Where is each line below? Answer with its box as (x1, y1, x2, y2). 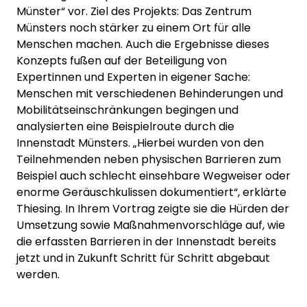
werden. (16, 267, 60, 283)
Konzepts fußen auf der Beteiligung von (16, 53, 227, 69)
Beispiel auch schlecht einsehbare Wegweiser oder (16, 168, 291, 184)
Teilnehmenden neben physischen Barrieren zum (16, 151, 281, 168)
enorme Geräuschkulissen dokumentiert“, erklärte (16, 184, 286, 201)
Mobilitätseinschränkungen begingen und (16, 102, 238, 119)
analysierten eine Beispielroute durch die (16, 119, 234, 135)
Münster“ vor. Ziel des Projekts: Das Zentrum (16, 3, 251, 20)
